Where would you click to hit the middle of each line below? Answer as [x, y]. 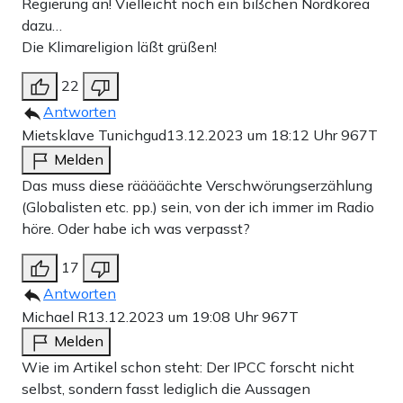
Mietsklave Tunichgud [94, 135]
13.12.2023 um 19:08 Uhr [175, 317]
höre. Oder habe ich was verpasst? [136, 229]
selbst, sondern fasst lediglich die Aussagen [166, 389]
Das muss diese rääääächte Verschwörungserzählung [197, 186]
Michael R [54, 317]
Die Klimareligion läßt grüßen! [119, 47]
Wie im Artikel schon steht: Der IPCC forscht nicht [188, 367]
